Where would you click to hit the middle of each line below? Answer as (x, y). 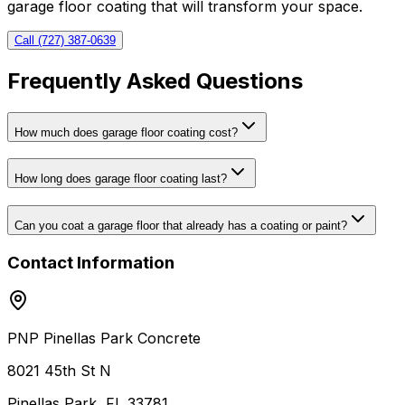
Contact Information (91, 262)
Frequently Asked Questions (155, 80)
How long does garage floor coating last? (121, 179)
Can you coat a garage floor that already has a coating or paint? (181, 225)
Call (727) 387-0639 (65, 40)
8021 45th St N (59, 371)
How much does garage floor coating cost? (126, 132)
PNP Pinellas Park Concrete (104, 339)
